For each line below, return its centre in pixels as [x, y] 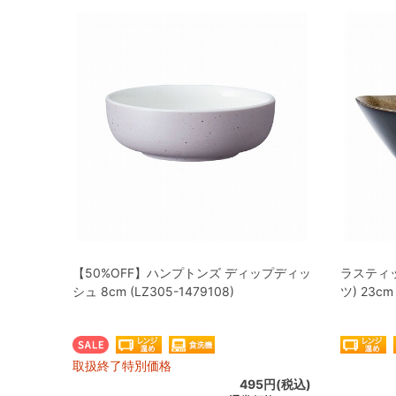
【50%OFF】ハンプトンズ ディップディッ [192, 273]
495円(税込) [275, 384]
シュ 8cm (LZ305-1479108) [153, 291]
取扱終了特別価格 [122, 366]
